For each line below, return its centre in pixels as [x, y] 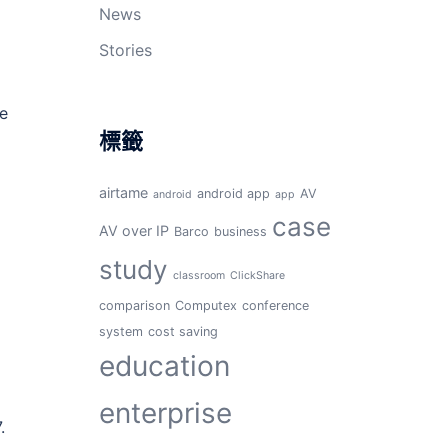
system [120, 331]
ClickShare [257, 275]
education [164, 366]
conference [275, 305]
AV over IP [133, 230]
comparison [134, 305]
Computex [205, 305]
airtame [123, 192]
